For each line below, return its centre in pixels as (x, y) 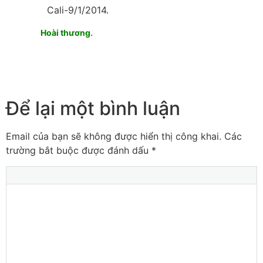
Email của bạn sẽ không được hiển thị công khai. (114, 136)
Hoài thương (63, 33)
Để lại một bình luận (93, 109)
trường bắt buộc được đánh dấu (79, 151)
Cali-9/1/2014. (57, 10)
